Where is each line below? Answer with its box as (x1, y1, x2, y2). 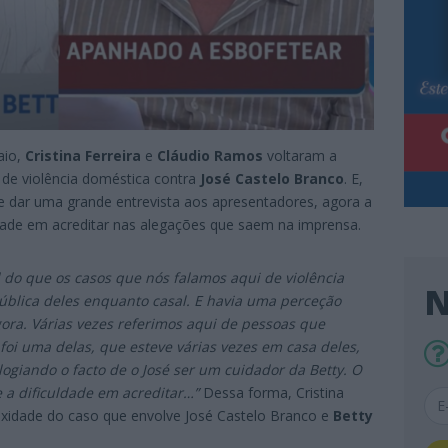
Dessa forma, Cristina (199, 382, 344, 402)
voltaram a (263, 145, 337, 165)
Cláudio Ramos (157, 145, 263, 165)
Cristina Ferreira (25, 145, 141, 165)
